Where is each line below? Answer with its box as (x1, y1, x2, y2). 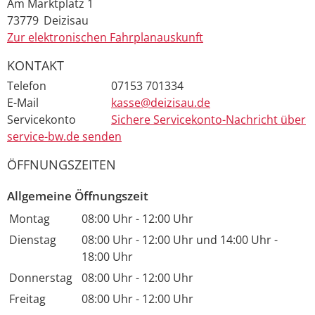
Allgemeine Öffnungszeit (7, 187, 148, 204)
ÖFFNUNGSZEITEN (7, 156, 116, 174)
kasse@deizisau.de (111, 95, 210, 111)
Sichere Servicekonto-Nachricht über (111, 112, 306, 128)
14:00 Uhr (220, 231, 271, 247)
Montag (9, 210, 50, 226)
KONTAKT (7, 57, 64, 75)
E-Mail (7, 95, 39, 111)
